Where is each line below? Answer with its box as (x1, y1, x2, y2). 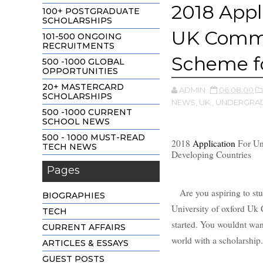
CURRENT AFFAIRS (42, 221, 126, 232)
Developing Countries (171, 148, 254, 160)
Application (193, 137, 235, 149)
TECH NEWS (42, 141, 97, 152)
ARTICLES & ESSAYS (42, 237, 129, 248)
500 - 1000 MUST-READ (42, 131, 145, 143)
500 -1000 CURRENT (42, 106, 132, 117)
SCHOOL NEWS (42, 116, 110, 127)
